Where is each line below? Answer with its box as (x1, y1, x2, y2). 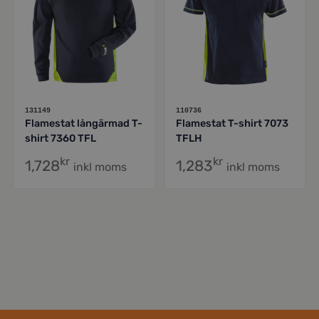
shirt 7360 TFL (25, 132, 96, 145)
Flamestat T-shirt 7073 (175, 117, 288, 130)
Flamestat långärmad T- (25, 117, 142, 130)
